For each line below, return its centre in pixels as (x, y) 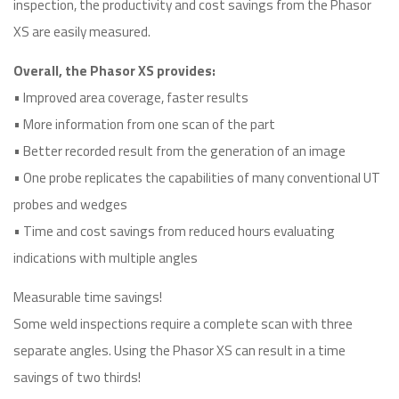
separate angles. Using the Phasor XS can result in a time (179, 350)
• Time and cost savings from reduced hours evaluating (174, 231)
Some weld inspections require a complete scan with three (183, 324)
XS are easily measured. (82, 32)
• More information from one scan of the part (144, 124)
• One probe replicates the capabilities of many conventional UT (197, 178)
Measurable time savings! (88, 297)
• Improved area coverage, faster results (131, 98)
